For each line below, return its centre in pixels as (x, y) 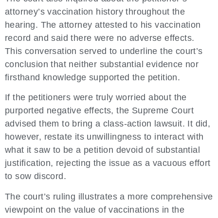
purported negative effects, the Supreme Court (99, 111)
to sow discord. (36, 176)
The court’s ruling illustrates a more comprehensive (109, 196)
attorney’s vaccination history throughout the (95, 12)
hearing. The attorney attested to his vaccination (103, 25)
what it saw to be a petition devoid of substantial (102, 150)
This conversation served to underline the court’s (104, 51)
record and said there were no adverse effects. (100, 38)
